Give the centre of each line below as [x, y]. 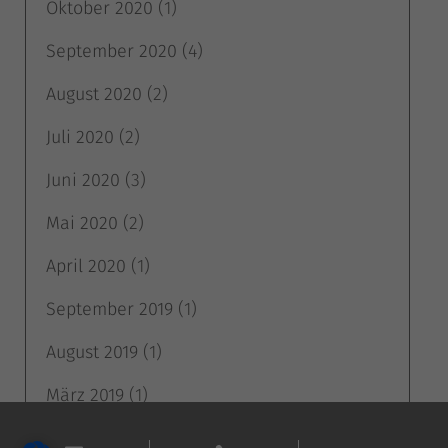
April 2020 [86, 265]
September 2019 [109, 308]
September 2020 [111, 50]
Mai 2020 [82, 222]
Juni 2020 [83, 179]
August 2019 [92, 351]
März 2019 [85, 394]
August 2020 [94, 93]
